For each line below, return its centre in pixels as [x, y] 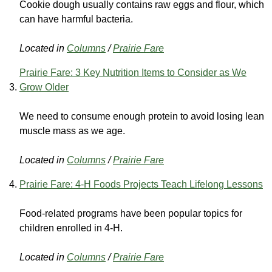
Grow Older [44, 87]
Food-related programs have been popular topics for [131, 214]
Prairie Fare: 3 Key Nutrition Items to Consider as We [133, 73]
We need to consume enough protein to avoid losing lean [142, 117]
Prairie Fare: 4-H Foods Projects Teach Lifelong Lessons [141, 185]
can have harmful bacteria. [76, 19]
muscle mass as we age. [72, 131]
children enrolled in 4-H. [71, 228]
